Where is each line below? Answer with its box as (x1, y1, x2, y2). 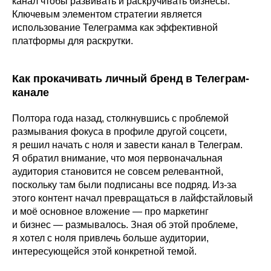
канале (12, 87, 49, 99)
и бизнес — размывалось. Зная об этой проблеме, (12, 220, 238, 230)
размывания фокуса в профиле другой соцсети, (12, 126, 227, 137)
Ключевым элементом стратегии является (12, 9, 202, 20)
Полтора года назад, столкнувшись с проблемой (12, 113, 229, 124)
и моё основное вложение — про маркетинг (12, 206, 209, 217)
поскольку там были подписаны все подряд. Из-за (12, 180, 237, 191)
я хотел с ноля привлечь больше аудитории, (12, 233, 209, 244)
